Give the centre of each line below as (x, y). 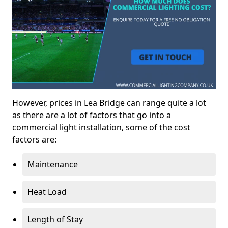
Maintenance (53, 164)
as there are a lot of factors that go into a (92, 115)
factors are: (34, 139)
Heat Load (47, 192)
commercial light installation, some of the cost (101, 127)
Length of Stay (55, 219)
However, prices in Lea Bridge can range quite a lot (109, 103)
